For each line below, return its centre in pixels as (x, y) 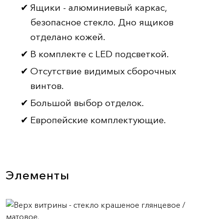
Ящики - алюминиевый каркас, (99, 7)
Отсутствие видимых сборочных (103, 71)
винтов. (47, 86)
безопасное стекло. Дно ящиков (102, 22)
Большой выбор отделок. (87, 103)
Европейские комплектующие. (98, 120)
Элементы (38, 175)
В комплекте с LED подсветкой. (100, 54)
